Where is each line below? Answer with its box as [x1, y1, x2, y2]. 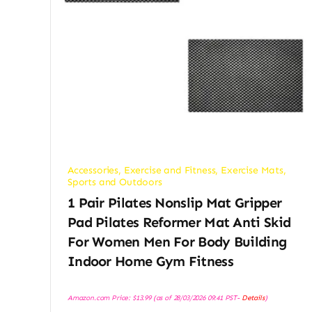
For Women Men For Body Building [67, 233, 287, 251]
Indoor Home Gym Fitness [67, 253, 233, 270]
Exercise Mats [221, 164, 283, 177]
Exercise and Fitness [123, 164, 216, 177]
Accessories [67, 164, 119, 177]
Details [241, 293, 265, 303]
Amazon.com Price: [67, 293, 132, 303]
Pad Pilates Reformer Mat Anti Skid [67, 214, 291, 231]
